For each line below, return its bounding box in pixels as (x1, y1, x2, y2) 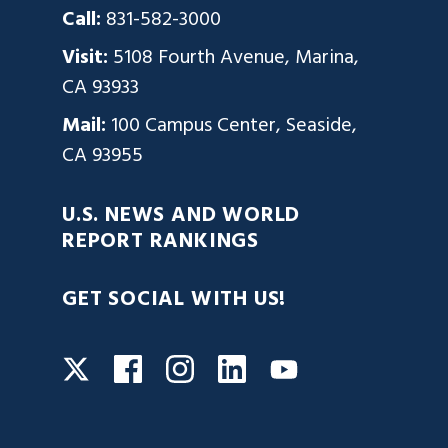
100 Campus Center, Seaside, (111, 110, 357, 143)
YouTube (297, 352, 375, 385)
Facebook (141, 351, 226, 384)
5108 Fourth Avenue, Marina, (113, 42, 359, 75)
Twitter (89, 352, 155, 385)
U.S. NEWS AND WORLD (62, 199, 301, 234)
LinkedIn (245, 351, 316, 384)
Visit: (62, 42, 113, 75)
